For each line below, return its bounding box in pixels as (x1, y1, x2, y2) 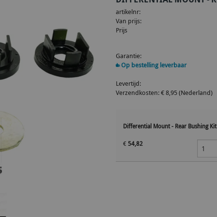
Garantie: (116, 51, 141, 60)
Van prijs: (116, 16, 141, 25)
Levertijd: (116, 79, 141, 88)
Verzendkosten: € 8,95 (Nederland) (116, 88, 213, 97)
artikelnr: (116, 7, 140, 16)
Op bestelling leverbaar (120, 61, 186, 69)
